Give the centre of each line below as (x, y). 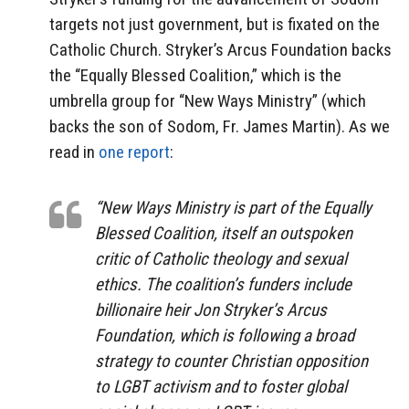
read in (72, 152)
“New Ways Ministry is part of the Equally (233, 207)
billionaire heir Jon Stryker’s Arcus (211, 309)
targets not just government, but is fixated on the (215, 25)
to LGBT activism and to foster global (221, 386)
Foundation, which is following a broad (225, 335)
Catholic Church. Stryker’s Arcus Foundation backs (220, 50)
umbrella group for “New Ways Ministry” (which (208, 101)
